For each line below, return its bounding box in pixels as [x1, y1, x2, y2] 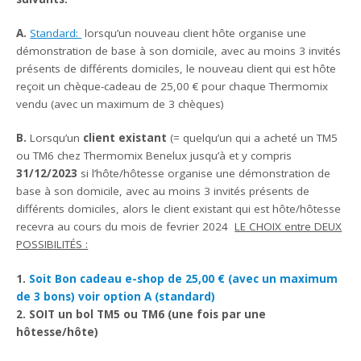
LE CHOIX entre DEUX [234, 219, 342, 234]
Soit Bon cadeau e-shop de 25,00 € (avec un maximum [26, 271, 338, 286]
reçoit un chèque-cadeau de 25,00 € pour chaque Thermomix [16, 79, 329, 94]
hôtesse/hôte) [16, 324, 99, 339]
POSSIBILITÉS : [16, 237, 89, 252]
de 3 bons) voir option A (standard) [16, 288, 216, 304]
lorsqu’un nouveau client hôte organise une [81, 26, 307, 41]
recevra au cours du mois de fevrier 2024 [16, 219, 235, 234]
